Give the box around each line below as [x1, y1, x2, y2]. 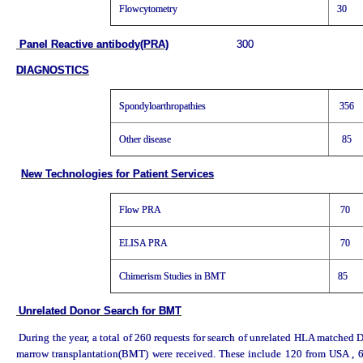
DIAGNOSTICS [16, 65, 89, 76]
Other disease [118, 133, 171, 145]
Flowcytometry [118, 3, 177, 15]
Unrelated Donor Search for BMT [19, 305, 181, 317]
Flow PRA [118, 203, 161, 216]
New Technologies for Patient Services [21, 169, 214, 180]
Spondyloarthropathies [118, 100, 206, 112]
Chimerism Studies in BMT [118, 270, 225, 282]
